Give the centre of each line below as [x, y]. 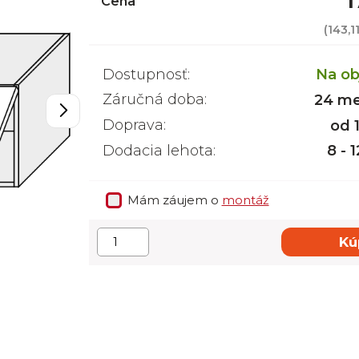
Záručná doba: [154, 99]
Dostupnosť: [146, 75]
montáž [245, 200]
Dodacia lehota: [159, 151]
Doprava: [134, 125]
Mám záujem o [174, 200]
